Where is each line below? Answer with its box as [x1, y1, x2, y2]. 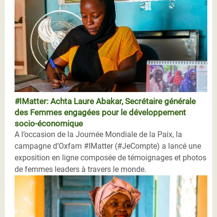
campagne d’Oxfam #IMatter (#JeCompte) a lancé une [15, 141, 201, 151]
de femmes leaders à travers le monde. [15, 164, 146, 174]
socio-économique [15, 118, 83, 128]
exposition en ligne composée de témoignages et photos [15, 153, 206, 162]
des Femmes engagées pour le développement [15, 107, 186, 117]
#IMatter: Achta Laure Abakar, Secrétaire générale [15, 96, 196, 106]
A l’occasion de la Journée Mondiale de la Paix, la [15, 129, 182, 139]
